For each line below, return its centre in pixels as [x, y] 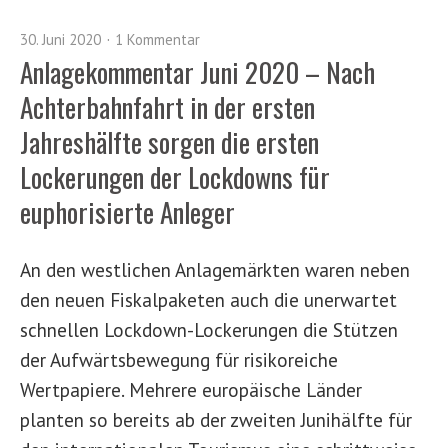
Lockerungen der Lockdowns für [175, 177]
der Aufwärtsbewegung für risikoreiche [179, 359]
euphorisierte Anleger [127, 212]
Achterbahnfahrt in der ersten [167, 107]
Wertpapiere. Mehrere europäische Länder [191, 389]
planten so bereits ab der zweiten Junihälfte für [216, 419]
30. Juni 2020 [60, 39]
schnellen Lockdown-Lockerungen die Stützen [209, 329]
